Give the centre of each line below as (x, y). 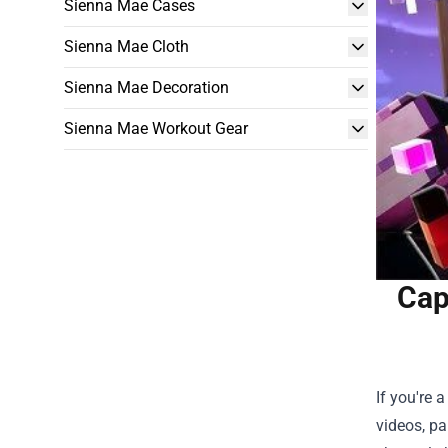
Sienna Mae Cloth (126, 46)
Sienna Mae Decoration (146, 87)
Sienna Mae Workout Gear (156, 128)
